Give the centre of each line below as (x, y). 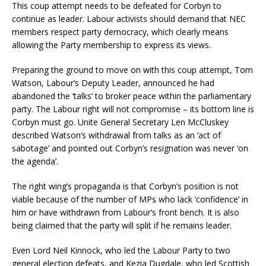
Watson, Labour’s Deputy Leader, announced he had (113, 83)
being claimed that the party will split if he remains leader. (122, 226)
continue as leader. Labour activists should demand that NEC (129, 19)
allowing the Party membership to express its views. (111, 45)
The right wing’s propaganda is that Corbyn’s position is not (125, 186)
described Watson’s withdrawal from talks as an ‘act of (116, 135)
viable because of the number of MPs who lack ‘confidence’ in (130, 199)
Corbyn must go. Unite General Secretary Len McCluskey (120, 122)
